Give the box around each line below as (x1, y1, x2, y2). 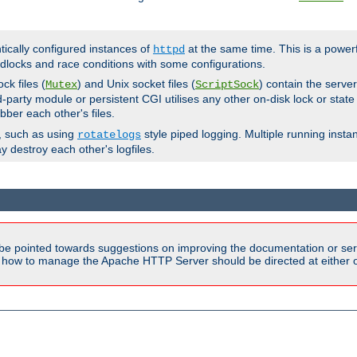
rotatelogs (77, 128, 141, 142)
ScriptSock (195, 78, 259, 92)
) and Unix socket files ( (77, 77, 195, 91)
